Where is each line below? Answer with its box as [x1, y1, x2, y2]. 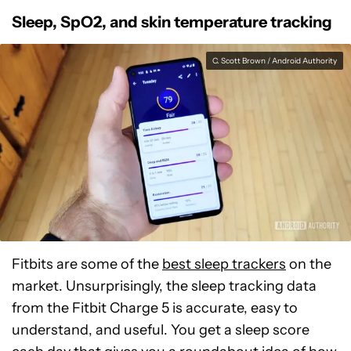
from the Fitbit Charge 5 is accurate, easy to [12, 299, 298, 317]
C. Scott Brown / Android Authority [212, 56, 337, 67]
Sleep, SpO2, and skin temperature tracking [12, 13, 332, 32]
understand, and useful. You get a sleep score [12, 321, 309, 339]
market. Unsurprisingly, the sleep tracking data [12, 277, 317, 295]
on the [286, 255, 331, 273]
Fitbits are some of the [12, 255, 162, 273]
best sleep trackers [162, 255, 286, 273]
